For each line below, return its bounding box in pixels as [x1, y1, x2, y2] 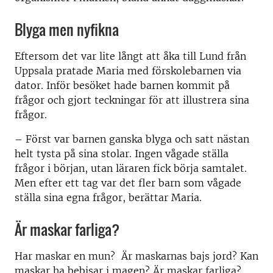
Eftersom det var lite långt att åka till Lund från [15, 50, 246, 62]
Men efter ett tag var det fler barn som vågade [15, 177, 241, 189]
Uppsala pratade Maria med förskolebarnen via [15, 65, 241, 77]
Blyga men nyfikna [15, 18, 119, 40]
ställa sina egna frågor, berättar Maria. [15, 191, 202, 204]
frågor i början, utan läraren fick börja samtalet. [15, 162, 247, 174]
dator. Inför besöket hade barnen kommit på [15, 79, 230, 91]
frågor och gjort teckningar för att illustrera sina [15, 94, 249, 106]
